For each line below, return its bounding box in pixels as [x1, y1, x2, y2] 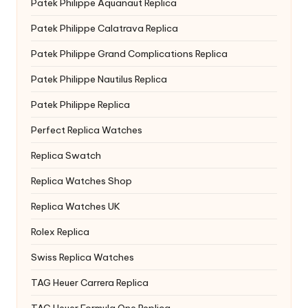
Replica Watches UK [31, 200, 120, 212]
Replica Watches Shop [31, 175, 132, 187]
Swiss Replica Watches [31, 251, 134, 263]
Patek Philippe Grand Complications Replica [31, 47, 228, 60]
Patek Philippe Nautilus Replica [31, 73, 167, 85]
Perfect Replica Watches [31, 124, 142, 136]
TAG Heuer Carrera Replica [31, 276, 148, 289]
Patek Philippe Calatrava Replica [31, 22, 178, 34]
